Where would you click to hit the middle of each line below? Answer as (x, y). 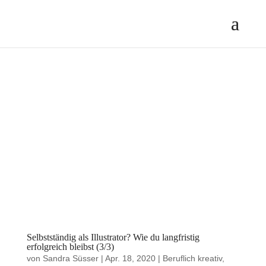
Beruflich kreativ (192, 258)
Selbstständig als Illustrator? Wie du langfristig (113, 237)
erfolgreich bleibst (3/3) (70, 246)
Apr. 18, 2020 (130, 258)
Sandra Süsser (70, 258)
